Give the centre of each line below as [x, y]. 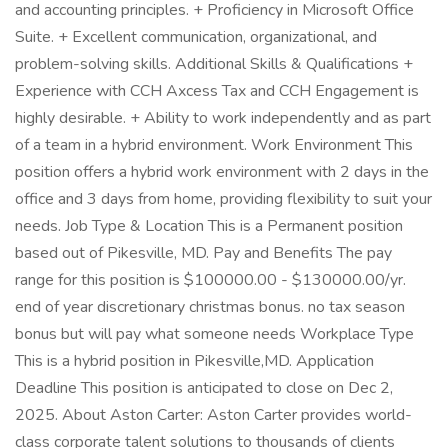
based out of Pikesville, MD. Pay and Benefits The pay [203, 253]
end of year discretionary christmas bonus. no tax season [210, 307]
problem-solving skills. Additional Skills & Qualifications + [214, 64]
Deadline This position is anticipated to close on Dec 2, [204, 388]
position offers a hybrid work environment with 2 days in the [222, 172]
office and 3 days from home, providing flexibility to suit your [223, 199]
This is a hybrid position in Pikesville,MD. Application [194, 361]
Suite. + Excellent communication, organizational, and [196, 37]
